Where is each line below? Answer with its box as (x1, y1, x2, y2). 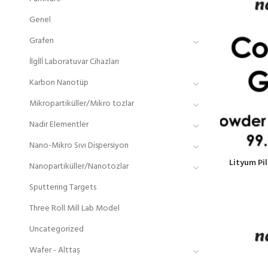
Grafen (29, 34, 54, 48)
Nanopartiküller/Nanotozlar (29, 160, 129, 173)
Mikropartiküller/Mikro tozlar (29, 97, 134, 111)
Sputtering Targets (29, 181, 96, 194)
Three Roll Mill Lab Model (29, 202, 120, 215)
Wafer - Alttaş (29, 243, 80, 257)
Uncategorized (29, 223, 84, 236)
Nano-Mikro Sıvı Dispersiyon (29, 139, 129, 153)
